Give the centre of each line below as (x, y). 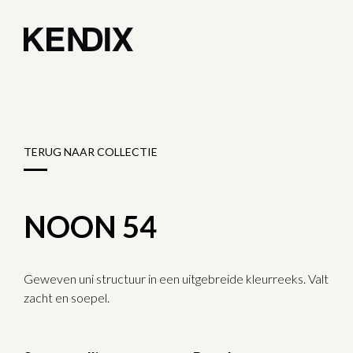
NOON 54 (90, 226)
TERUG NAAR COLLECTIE (91, 152)
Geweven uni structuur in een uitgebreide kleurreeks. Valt (176, 278)
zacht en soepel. (67, 297)
